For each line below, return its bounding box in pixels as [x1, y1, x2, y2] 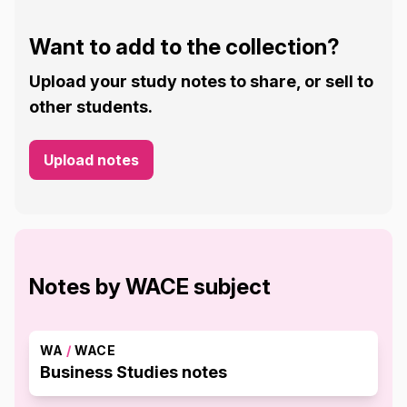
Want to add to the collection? [29, 34, 340, 60]
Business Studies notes [40, 362, 227, 382]
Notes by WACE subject [29, 273, 271, 300]
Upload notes [44, 151, 139, 169]
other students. [29, 97, 153, 116]
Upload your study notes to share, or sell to [29, 72, 373, 91]
